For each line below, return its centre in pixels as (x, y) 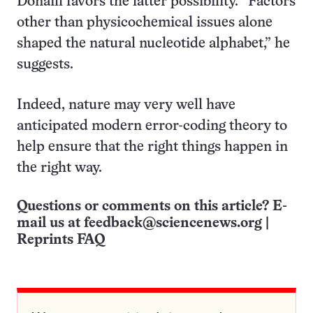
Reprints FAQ (61, 240)
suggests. (45, 65)
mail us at (50, 223)
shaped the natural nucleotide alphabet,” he (153, 44)
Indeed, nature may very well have (126, 105)
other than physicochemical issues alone (145, 23)
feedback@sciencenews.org (173, 223)
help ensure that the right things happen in (152, 147)
